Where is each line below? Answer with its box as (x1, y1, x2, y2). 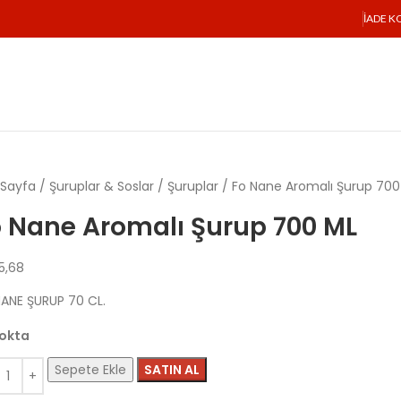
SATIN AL (144, 361, 200, 379)
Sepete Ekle (55, 361, 127, 379)
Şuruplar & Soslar (49, 177, 158, 195)
